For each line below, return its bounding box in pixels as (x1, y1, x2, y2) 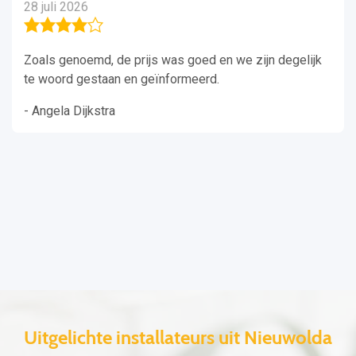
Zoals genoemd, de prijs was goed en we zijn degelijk (24, 52, 322, 68)
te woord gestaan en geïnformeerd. (24, 72, 219, 87)
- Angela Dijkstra (24, 103, 115, 119)
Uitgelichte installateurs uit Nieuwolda (24, 326, 332, 350)
